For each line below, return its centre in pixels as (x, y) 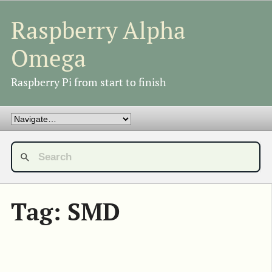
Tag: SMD (66, 212)
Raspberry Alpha (98, 30)
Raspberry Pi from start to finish (89, 82)
